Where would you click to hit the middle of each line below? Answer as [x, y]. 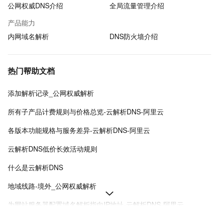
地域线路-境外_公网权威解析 [52, 186]
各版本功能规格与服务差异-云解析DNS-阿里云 [79, 130]
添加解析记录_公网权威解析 [51, 93]
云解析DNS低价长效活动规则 [53, 149]
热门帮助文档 [31, 71]
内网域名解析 [28, 36]
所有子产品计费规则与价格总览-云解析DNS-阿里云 [86, 111]
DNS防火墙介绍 [134, 36]
